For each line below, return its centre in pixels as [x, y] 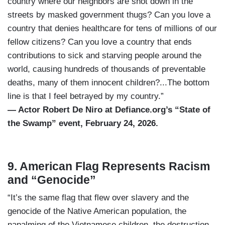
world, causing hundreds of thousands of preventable [106, 69]
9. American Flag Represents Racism [109, 166]
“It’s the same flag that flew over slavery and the [98, 197]
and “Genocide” [52, 180]
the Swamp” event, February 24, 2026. [83, 123]
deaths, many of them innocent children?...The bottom [108, 82]
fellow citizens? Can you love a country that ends [100, 42]
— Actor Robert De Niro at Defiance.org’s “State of [109, 109]
